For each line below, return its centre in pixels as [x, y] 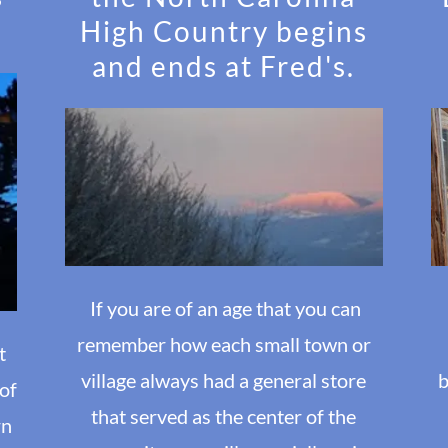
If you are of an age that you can [224, 308]
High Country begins [223, 30]
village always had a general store [224, 380]
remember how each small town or [223, 344]
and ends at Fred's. [224, 65]
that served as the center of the [224, 416]
